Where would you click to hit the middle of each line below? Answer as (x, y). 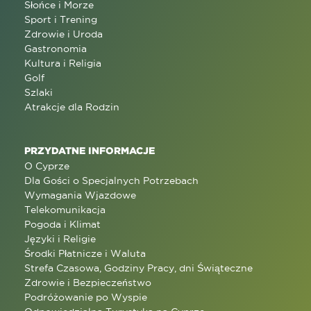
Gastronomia (56, 48)
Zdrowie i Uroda (64, 34)
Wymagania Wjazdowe (80, 195)
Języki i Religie (60, 238)
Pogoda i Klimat (62, 224)
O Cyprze (47, 166)
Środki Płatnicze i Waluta (85, 253)
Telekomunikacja (65, 209)
